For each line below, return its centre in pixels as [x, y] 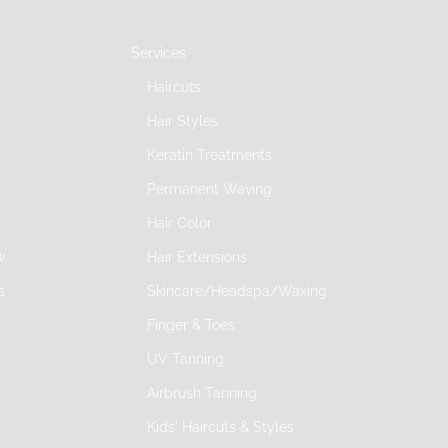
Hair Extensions [196, 256]
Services [158, 52]
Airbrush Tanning [201, 392]
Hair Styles [182, 120]
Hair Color [179, 222]
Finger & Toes [190, 324]
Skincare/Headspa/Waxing [236, 290]
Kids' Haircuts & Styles [220, 426]
